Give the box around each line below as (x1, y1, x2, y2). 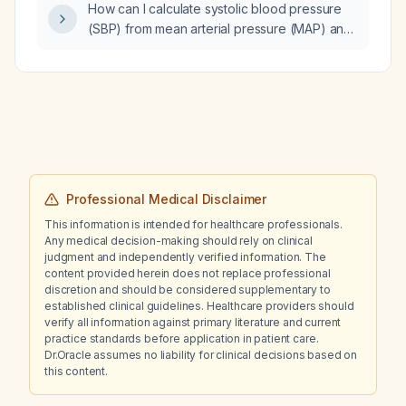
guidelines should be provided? (88, 28, 275, 43)
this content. (44, 364, 108, 378)
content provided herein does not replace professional (44, 266, 331, 280)
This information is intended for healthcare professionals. (44, 217, 343, 231)
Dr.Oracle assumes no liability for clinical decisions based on (44, 348, 358, 362)
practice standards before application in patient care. (44, 332, 319, 345)
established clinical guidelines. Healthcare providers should (44, 299, 354, 313)
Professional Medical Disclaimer (66, 191, 267, 207)
